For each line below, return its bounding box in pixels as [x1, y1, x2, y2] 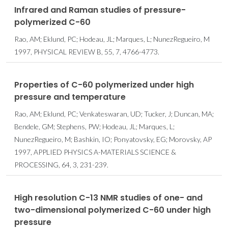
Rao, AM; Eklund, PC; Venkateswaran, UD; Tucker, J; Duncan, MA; [14, 109, 214, 118]
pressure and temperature [14, 91, 126, 103]
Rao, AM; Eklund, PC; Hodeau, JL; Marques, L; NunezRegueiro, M [14, 34, 210, 43]
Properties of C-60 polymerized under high [14, 78, 194, 91]
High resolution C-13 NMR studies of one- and [14, 191, 203, 204]
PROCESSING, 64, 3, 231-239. [14, 160, 108, 169]
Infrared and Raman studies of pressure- [14, 4, 186, 16]
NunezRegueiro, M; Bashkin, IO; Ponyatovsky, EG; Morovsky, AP [14, 134, 212, 144]
